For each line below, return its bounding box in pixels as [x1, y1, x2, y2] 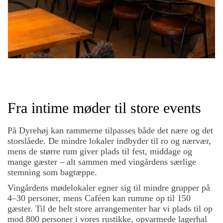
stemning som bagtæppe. [7, 167, 97, 177]
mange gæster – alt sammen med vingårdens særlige [7, 157, 196, 167]
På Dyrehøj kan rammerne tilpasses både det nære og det [7, 125, 213, 135]
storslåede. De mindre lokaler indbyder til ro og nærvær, [7, 136, 211, 146]
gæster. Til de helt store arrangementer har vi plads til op [7, 204, 213, 214]
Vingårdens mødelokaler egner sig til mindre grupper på [7, 183, 210, 193]
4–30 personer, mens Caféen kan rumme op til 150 [7, 193, 191, 203]
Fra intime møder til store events [7, 100, 201, 116]
